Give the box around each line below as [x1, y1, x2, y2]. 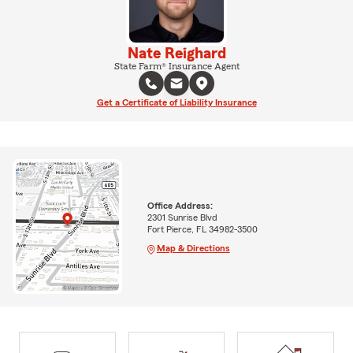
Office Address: [147, 200, 213, 210]
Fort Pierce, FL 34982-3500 [147, 224, 258, 234]
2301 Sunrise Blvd [147, 212, 217, 222]
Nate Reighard [127, 46, 226, 62]
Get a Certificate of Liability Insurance [96, 98, 257, 108]
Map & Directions [156, 243, 230, 253]
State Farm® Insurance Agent [113, 61, 240, 72]
